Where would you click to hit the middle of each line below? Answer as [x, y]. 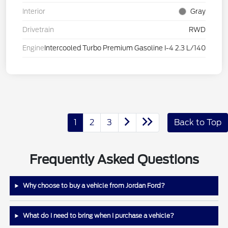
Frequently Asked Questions [114, 160]
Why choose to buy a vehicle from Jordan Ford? [93, 186]
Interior [34, 12]
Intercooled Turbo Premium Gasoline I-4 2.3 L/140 [125, 48]
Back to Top [198, 123]
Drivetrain [38, 30]
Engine [33, 48]
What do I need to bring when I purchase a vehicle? [98, 216]
